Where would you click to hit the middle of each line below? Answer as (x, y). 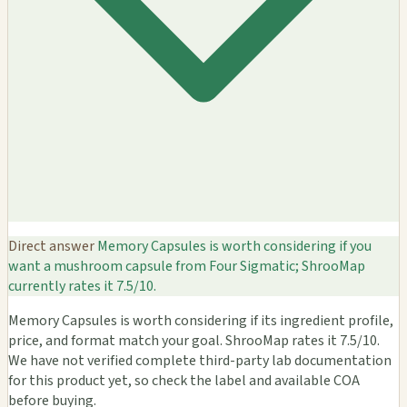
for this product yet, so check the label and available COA (184, 381)
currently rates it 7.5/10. (82, 287)
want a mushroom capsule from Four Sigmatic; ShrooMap (187, 267)
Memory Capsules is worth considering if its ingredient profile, (201, 321)
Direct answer (51, 247)
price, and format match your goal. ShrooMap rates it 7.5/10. (194, 341)
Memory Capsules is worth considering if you (233, 247)
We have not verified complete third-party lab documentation (200, 361)
